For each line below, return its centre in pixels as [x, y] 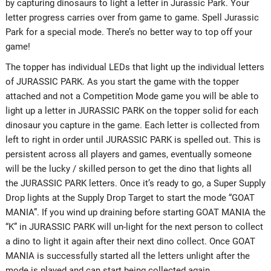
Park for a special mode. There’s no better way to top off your [129, 32]
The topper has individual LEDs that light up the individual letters [135, 67]
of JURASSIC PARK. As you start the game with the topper [122, 81]
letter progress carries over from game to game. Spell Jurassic [132, 17]
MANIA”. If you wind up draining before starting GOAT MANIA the [135, 212]
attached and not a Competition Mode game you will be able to [132, 96]
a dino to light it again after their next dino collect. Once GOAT [130, 241]
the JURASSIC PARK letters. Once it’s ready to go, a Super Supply [135, 183]
